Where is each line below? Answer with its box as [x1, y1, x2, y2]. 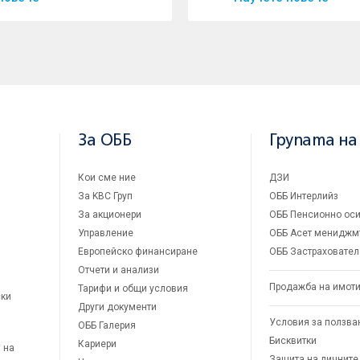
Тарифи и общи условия [78, 282, 188, 294]
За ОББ [78, 133, 132, 149]
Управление [78, 227, 133, 239]
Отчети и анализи [78, 264, 159, 276]
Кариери [78, 337, 117, 350]
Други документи [78, 301, 157, 313]
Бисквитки [269, 334, 317, 346]
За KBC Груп [78, 190, 133, 202]
